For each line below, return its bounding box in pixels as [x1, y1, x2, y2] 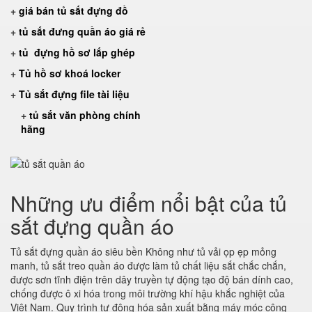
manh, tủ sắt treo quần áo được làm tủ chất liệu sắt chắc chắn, [10, 258, 286, 272]
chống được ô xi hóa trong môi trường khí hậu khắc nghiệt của [10, 286, 285, 300]
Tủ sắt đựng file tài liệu [19, 87, 130, 101]
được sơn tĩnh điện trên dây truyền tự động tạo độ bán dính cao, [10, 272, 293, 286]
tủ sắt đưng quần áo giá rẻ [19, 24, 146, 38]
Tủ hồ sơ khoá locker [19, 66, 120, 80]
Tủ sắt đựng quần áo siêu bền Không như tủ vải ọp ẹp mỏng [10, 244, 276, 258]
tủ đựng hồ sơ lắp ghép [19, 45, 135, 59]
